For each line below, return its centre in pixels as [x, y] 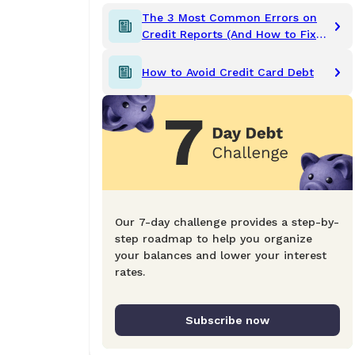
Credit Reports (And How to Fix [229, 34]
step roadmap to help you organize [214, 239]
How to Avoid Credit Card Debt [228, 72]
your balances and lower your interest [221, 256]
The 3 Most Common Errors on [229, 18]
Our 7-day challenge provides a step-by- [227, 222]
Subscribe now [227, 321]
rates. [130, 272]
